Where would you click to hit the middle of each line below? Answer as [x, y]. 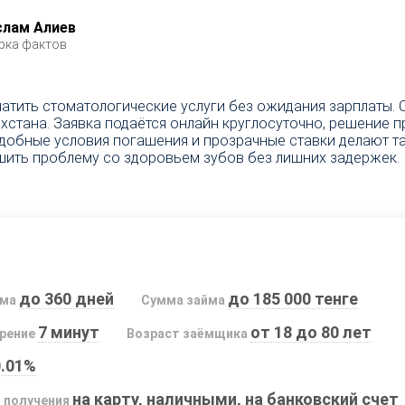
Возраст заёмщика [187, 334]
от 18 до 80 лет [311, 333]
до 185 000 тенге [292, 299]
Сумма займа [183, 301]
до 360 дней [66, 299]
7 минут [68, 333]
